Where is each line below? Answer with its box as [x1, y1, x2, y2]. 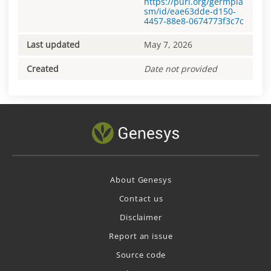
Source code [116, 249, 166, 261]
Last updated [27, 39, 80, 51]
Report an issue [109, 230, 173, 242]
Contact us [119, 193, 163, 204]
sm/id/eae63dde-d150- [144, 5, 236, 17]
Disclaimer [120, 212, 162, 223]
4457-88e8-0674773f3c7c [144, 15, 244, 27]
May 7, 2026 [144, 39, 192, 51]
